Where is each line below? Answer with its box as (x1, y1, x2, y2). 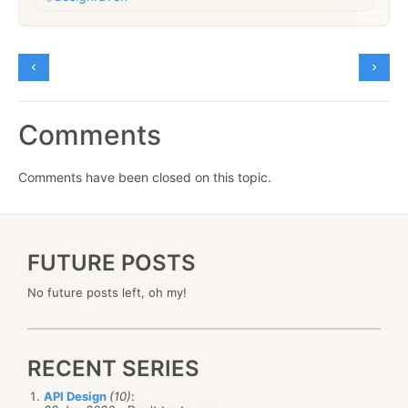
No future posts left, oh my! (27, 284, 187, 300)
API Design (44, 388, 109, 403)
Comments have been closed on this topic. (18, 168, 271, 185)
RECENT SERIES (27, 354, 199, 382)
